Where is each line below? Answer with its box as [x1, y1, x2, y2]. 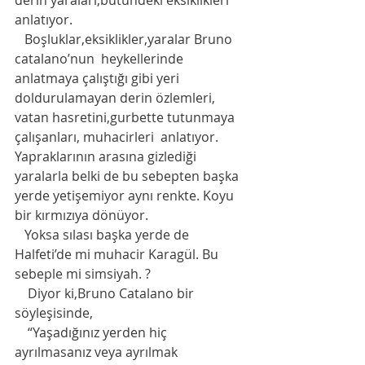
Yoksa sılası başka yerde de [15, 226, 24, 244]
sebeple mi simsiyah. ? [15, 265, 151, 284]
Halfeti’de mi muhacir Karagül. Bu [15, 245, 222, 264]
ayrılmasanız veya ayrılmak [15, 343, 181, 362]
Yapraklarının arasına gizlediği [15, 147, 200, 166]
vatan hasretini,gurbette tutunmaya [15, 108, 238, 127]
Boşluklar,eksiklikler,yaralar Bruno [15, 30, 24, 49]
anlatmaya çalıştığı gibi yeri [15, 69, 182, 88]
